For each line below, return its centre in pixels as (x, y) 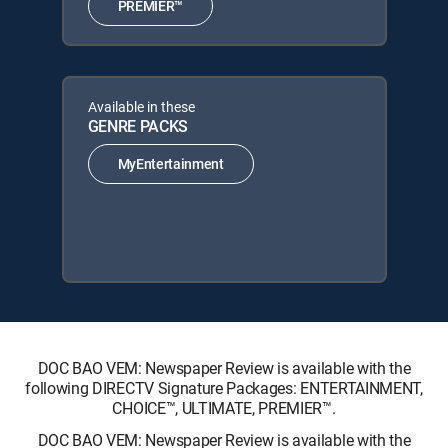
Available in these (141, 106)
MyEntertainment (170, 163)
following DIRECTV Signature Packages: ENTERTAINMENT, (224, 387)
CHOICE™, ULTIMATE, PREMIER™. (224, 407)
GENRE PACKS (137, 125)
